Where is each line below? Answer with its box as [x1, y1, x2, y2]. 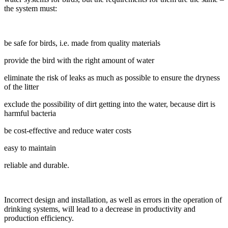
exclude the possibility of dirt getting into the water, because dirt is [4, 99, 215, 108]
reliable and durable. [4, 160, 69, 169]
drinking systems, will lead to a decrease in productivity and [4, 204, 195, 213]
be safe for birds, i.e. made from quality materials [4, 38, 160, 47]
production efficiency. [4, 213, 74, 222]
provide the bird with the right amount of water [4, 55, 154, 65]
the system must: [4, 4, 57, 13]
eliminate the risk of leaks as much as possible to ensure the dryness [4, 73, 220, 82]
